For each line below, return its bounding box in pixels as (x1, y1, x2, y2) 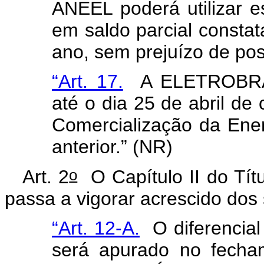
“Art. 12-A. (52, 217, 140, 239)
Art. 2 (22, 166, 70, 187)
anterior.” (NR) (52, 136, 173, 158)
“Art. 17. (52, 71, 123, 93)
